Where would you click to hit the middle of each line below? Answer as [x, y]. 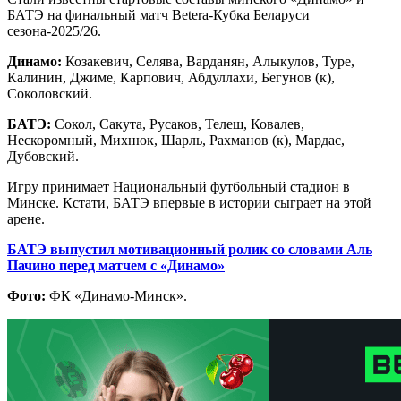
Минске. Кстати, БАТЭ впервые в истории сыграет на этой [189, 202]
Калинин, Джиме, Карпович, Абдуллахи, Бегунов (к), [171, 77]
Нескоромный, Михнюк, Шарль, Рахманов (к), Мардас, [176, 140]
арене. [26, 218]
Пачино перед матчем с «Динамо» [116, 265]
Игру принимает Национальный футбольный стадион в [179, 186]
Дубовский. [43, 156]
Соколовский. [50, 93]
